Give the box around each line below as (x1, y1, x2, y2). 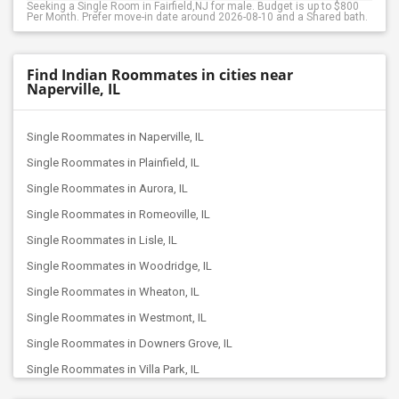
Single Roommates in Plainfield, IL (27, 156, 199, 169)
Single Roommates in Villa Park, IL (27, 362, 199, 376)
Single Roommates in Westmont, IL (27, 311, 207, 324)
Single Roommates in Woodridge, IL (27, 259, 212, 273)
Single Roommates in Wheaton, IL (27, 285, 199, 298)
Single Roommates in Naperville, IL (27, 130, 204, 143)
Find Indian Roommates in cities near (27, 65, 293, 85)
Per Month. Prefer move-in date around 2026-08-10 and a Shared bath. (27, 11, 368, 23)
